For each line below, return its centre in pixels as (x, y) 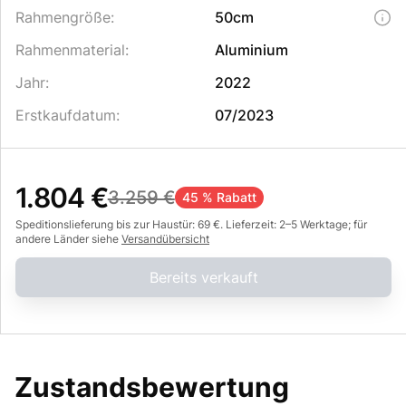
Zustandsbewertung (152, 387)
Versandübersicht (165, 239)
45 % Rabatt (219, 197)
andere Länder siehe (68, 239)
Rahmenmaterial (70, 50)
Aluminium (251, 50)
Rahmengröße (63, 17)
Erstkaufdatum (66, 115)
